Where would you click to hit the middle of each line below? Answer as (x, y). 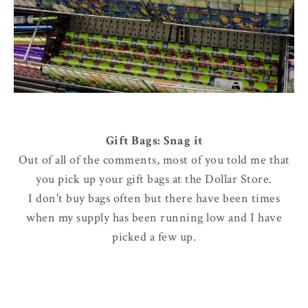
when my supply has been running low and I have (154, 218)
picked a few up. (154, 237)
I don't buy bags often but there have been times (154, 199)
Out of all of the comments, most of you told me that (154, 160)
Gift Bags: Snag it (154, 141)
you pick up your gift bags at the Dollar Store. (154, 179)
